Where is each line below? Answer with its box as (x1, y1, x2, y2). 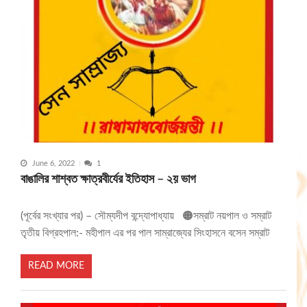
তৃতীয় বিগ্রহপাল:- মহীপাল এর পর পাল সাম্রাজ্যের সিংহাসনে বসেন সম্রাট (21, 228, 269, 239)
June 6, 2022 (32, 160, 75, 168)
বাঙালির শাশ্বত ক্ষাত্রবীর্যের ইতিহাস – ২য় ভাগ (21, 173, 196, 186)
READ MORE (28, 260, 84, 271)
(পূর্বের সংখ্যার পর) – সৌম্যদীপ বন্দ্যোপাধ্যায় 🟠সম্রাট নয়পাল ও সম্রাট (21, 210, 271, 222)
